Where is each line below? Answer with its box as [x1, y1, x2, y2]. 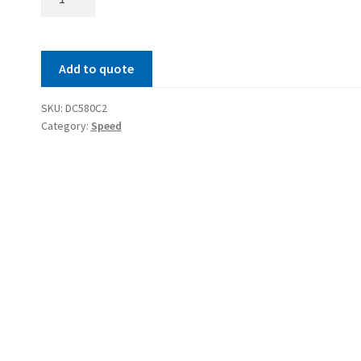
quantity [39, 22, 87, 39]
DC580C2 [64, 100, 107, 115]
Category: [40, 118, 91, 133]
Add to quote [59, 60, 135, 77]
